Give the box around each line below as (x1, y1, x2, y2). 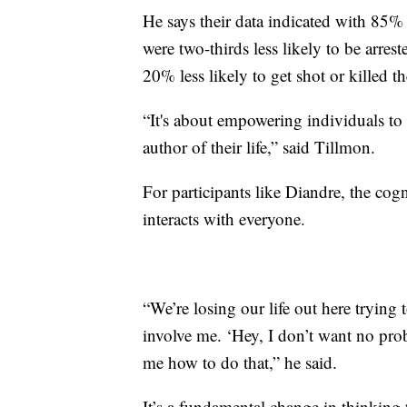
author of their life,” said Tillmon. (143, 134, 375, 158)
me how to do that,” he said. (143, 350, 337, 373)
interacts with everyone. (143, 206, 305, 230)
